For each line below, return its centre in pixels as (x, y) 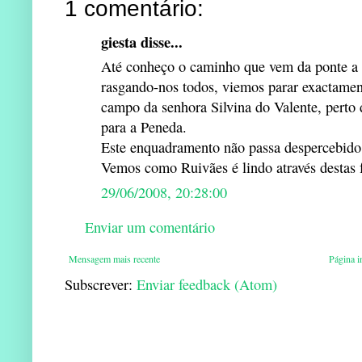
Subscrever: (101, 284)
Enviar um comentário (150, 227)
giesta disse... (142, 41)
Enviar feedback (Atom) (207, 284)
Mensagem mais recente (114, 258)
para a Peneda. (144, 126)
